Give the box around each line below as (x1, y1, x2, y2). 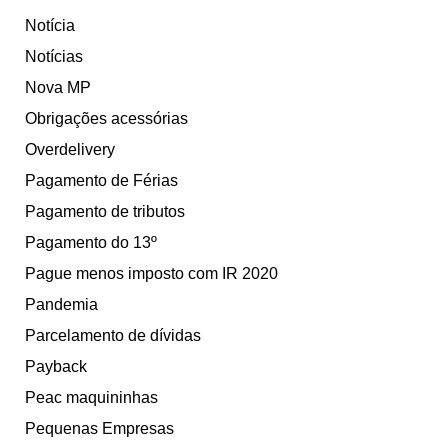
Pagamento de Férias (25, 172, 178, 190)
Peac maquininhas (25, 389, 158, 407)
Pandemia (25, 296, 98, 314)
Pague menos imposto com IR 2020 (25, 265, 278, 283)
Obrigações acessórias (25, 110, 188, 128)
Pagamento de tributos (25, 203, 185, 221)
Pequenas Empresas (25, 420, 174, 438)
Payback (25, 358, 87, 376)
